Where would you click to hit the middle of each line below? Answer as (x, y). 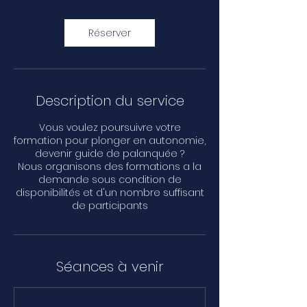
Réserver (110, 33)
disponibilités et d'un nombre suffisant (110, 193)
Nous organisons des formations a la (110, 167)
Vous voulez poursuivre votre (110, 127)
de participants (110, 206)
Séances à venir (110, 267)
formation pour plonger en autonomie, (110, 140)
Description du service (110, 101)
